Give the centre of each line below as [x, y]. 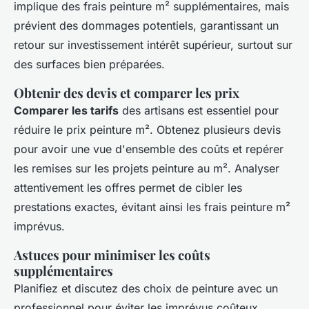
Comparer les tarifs [66, 111]
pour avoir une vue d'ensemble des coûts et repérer [149, 149]
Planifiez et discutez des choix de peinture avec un [146, 289]
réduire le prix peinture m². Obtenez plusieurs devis [147, 130]
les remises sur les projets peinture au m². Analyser [147, 169]
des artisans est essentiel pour [199, 111]
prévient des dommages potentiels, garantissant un [146, 26]
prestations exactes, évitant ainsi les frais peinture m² [152, 207]
